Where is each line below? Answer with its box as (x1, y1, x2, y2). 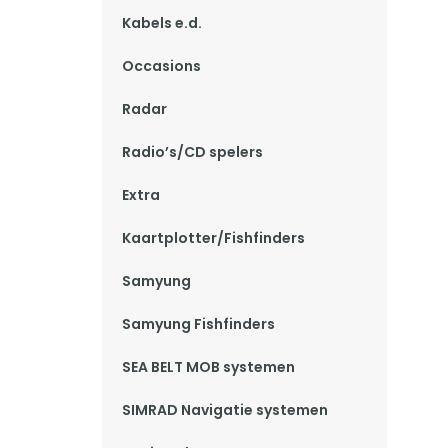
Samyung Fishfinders (122, 314, 275, 334)
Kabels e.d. (122, 13, 202, 33)
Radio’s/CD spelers (122, 142, 263, 162)
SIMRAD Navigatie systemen (122, 400, 328, 420)
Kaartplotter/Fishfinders (122, 228, 305, 248)
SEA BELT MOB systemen (122, 357, 295, 377)
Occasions (122, 56, 201, 76)
